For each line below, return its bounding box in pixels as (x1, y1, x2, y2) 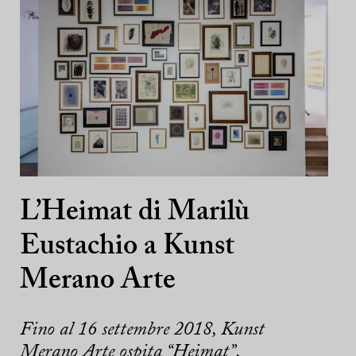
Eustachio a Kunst (20, 233, 234, 261)
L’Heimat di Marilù (20, 199, 250, 227)
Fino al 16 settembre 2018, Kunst (20, 320, 265, 339)
